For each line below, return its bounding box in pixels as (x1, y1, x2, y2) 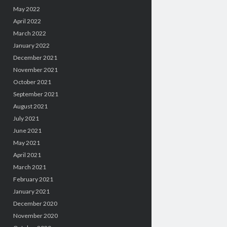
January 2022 (13, 41, 50, 49)
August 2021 (13, 102, 48, 110)
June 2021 (13, 126, 42, 134)
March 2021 (13, 163, 46, 171)
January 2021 (13, 187, 50, 195)
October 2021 (13, 78, 51, 86)
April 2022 (13, 17, 41, 25)
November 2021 (13, 65, 58, 73)
